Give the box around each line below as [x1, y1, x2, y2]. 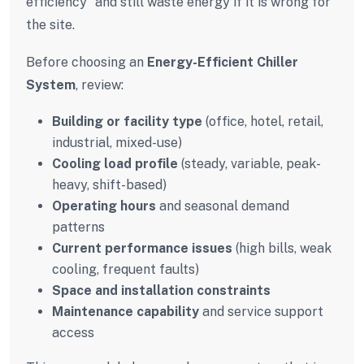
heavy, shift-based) [52, 176, 167, 193]
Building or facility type [52, 113, 202, 129]
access [52, 324, 94, 340]
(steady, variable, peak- [178, 155, 321, 171]
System [26, 76, 76, 93]
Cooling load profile [52, 155, 178, 171]
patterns [52, 219, 105, 235]
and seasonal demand [156, 197, 289, 214]
